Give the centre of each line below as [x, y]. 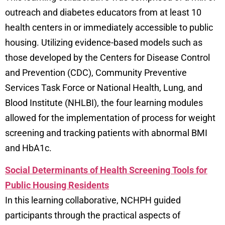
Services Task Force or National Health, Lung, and [104, 87]
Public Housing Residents [57, 185]
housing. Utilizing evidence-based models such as [104, 42]
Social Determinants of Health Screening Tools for [106, 170]
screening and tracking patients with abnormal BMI [106, 133]
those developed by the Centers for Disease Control [107, 57]
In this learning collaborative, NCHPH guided [93, 200]
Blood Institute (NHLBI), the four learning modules [104, 102]
